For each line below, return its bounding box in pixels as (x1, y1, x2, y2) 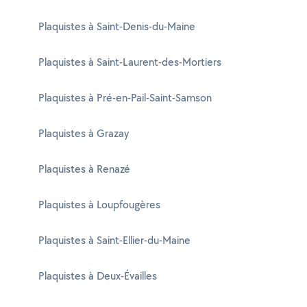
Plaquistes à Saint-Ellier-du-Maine (38, 233, 191, 247)
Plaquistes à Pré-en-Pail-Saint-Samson (38, 90, 212, 105)
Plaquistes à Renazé (38, 162, 130, 176)
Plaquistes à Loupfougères (38, 197, 160, 212)
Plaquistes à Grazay (38, 126, 129, 140)
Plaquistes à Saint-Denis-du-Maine (38, 19, 195, 34)
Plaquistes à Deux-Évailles (38, 269, 157, 283)
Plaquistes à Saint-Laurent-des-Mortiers (38, 55, 221, 69)
